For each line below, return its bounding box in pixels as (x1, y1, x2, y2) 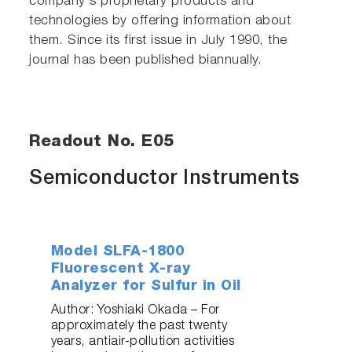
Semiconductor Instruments (29, 169, 300, 189)
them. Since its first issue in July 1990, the (29, 34, 288, 48)
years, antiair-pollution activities (50, 335, 235, 349)
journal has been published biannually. (29, 53, 262, 68)
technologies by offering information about (29, 14, 291, 28)
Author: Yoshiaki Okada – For (50, 304, 220, 317)
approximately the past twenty (50, 320, 228, 333)
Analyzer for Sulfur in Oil (50, 279, 241, 294)
